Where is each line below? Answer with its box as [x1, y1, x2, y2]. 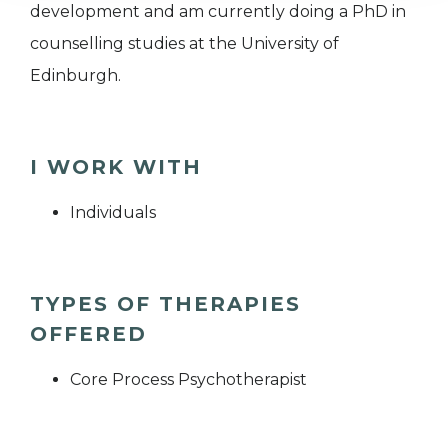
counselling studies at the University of [30, 33, 339, 53]
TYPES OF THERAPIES [30, 291, 301, 316]
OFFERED [30, 321, 147, 346]
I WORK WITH [30, 154, 202, 179]
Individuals [70, 202, 156, 222]
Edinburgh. [30, 65, 121, 85]
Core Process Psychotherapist [70, 369, 307, 389]
